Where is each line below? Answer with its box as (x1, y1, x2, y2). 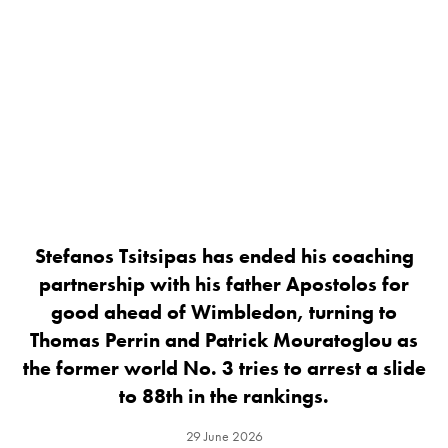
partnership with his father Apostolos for (39, 271, 409, 298)
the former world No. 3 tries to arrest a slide (22, 355, 426, 382)
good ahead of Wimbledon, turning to (51, 299, 397, 326)
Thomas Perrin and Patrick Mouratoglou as (30, 327, 418, 354)
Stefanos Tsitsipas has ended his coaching (34, 243, 414, 270)
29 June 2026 (185, 427, 263, 446)
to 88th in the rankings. (119, 383, 329, 410)
